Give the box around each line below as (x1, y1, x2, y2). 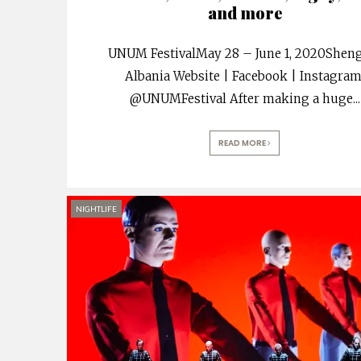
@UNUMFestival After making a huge (129, 90, 353, 106)
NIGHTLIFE (76, 203, 117, 214)
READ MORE (218, 136, 268, 149)
